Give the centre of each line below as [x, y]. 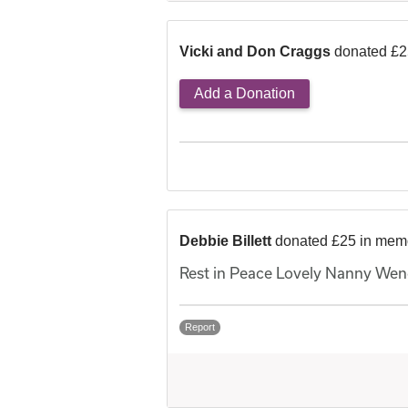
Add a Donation [245, 94]
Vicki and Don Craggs [255, 52]
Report [200, 327]
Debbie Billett [227, 241]
